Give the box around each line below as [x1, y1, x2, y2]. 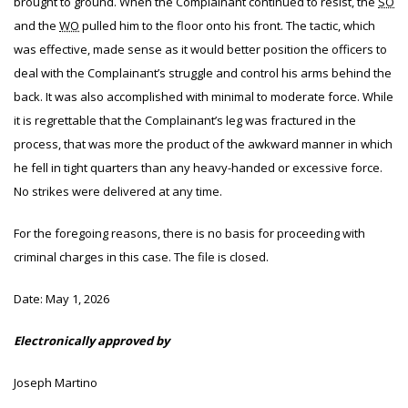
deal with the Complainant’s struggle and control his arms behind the [14, 65, 392, 81]
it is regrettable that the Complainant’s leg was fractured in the [14, 112, 356, 128]
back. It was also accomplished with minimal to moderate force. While [14, 88, 393, 105]
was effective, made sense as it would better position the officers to [14, 41, 387, 57]
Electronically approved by [14, 332, 169, 349]
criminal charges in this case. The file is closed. [14, 249, 269, 265]
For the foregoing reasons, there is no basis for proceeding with [14, 225, 365, 241]
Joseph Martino [14, 374, 97, 391]
